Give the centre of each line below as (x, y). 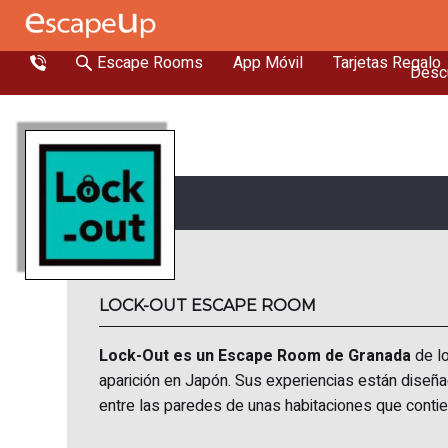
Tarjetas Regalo (387, 63)
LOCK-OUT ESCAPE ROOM (208, 305)
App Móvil (268, 63)
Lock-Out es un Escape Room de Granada (255, 356)
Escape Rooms (150, 63)
